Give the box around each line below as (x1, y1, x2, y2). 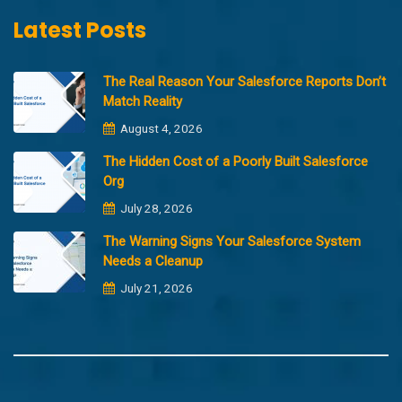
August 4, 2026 (118, 120, 203, 135)
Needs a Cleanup (103, 252, 203, 269)
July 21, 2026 (118, 280, 193, 295)
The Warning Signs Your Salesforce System (103, 232, 361, 249)
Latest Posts (13, 14, 146, 45)
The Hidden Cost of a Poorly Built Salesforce (103, 153, 368, 170)
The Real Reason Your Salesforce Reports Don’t (103, 73, 386, 90)
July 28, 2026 (118, 200, 193, 215)
